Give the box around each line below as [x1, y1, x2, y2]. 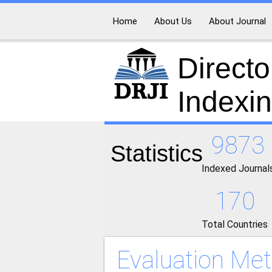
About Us [154, 16, 192, 27]
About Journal [209, 16, 266, 27]
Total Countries [202, 218, 268, 230]
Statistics [110, 140, 203, 166]
